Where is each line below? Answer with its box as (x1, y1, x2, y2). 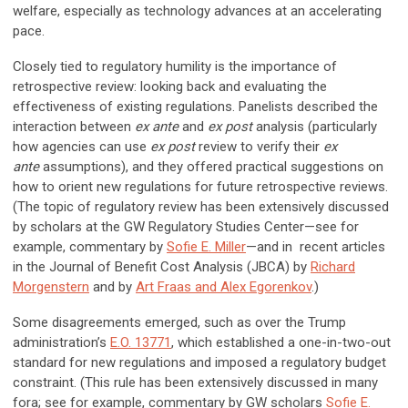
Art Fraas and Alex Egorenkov (136, 279, 311, 296)
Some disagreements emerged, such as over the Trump (13, 314, 346, 331)
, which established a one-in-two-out (171, 334, 391, 352)
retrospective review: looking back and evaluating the (13, 78, 327, 96)
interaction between (13, 118, 135, 136)
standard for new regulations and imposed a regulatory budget (13, 354, 386, 372)
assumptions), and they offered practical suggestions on (39, 158, 383, 176)
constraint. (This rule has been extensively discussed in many (13, 374, 378, 392)
